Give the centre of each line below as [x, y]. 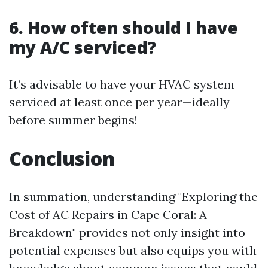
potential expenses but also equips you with [133, 250]
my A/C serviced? [83, 47]
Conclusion [62, 158]
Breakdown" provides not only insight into [127, 232]
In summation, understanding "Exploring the [133, 196]
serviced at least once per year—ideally [119, 102]
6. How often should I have [124, 27]
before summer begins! [73, 120]
